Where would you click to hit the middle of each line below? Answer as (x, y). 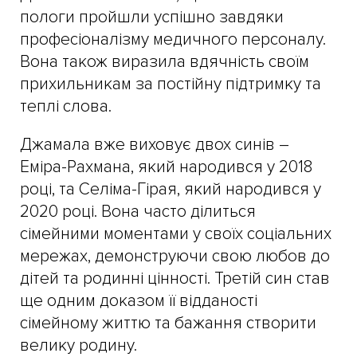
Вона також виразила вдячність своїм (165, 61)
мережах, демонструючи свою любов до (175, 256)
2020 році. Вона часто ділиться (138, 211)
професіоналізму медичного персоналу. (173, 39)
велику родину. (78, 345)
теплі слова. (66, 106)
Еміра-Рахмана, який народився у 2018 (166, 167)
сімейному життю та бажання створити (168, 323)
